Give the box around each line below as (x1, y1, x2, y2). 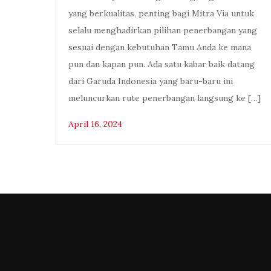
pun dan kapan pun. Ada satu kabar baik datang (68, 59, 255, 70)
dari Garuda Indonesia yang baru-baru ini (68, 76, 233, 87)
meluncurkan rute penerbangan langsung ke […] (68, 93, 261, 104)
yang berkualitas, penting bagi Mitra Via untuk (68, 8, 254, 19)
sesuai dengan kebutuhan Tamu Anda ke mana (68, 42, 251, 53)
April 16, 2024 (68, 119, 122, 130)
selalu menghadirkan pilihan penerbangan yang (68, 25, 257, 36)
